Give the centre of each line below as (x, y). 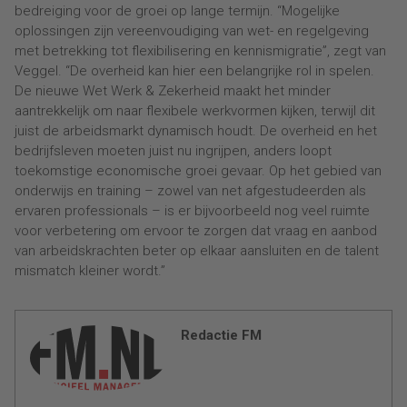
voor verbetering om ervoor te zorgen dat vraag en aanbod (196, 231)
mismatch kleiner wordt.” (90, 271)
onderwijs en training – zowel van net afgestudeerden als (190, 191)
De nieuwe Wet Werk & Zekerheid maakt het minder (173, 91)
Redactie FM (221, 336)
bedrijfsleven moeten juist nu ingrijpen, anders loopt (173, 151)
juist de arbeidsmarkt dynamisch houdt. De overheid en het (196, 131)
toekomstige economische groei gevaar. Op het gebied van (198, 171)
